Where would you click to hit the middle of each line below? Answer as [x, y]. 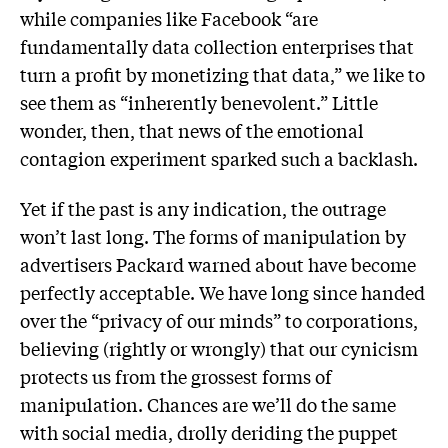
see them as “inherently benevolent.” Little [199, 102]
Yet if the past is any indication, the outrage [203, 207]
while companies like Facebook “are [169, 18]
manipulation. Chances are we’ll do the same [208, 403]
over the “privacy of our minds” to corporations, [219, 319]
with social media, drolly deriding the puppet [209, 431]
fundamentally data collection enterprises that [217, 46]
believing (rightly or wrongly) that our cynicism [219, 347]
